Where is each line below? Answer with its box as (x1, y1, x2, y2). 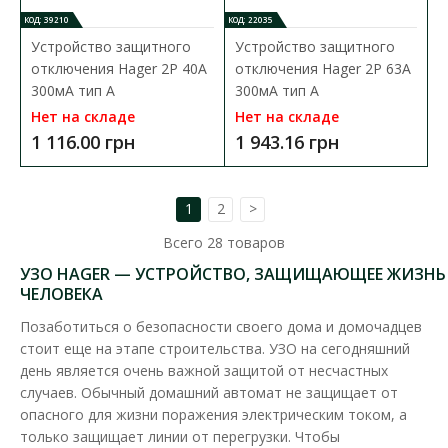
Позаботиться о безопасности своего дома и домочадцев (20, 317, 422, 337)
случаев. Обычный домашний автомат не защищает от (20, 383, 398, 403)
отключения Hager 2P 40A (31, 58, 207, 78)
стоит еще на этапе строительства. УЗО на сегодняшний (20, 339, 410, 359)
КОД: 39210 (24, 13, 69, 25)
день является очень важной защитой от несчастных (20, 361, 388, 381)
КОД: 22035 (227, 13, 273, 25)
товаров (227, 233, 285, 253)
